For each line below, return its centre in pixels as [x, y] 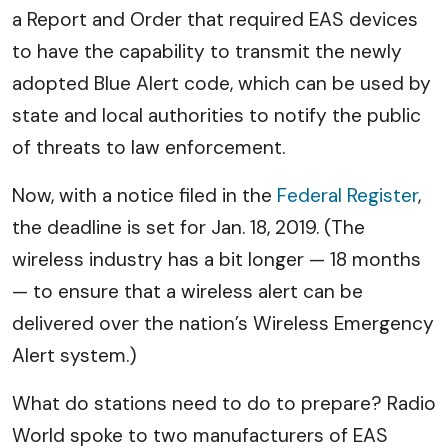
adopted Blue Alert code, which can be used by [221, 83]
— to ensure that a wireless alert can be [187, 291]
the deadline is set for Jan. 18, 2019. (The [188, 227]
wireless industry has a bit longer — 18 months [216, 259]
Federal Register [347, 195]
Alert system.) [74, 355]
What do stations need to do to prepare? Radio [224, 403]
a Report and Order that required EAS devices [215, 19]
